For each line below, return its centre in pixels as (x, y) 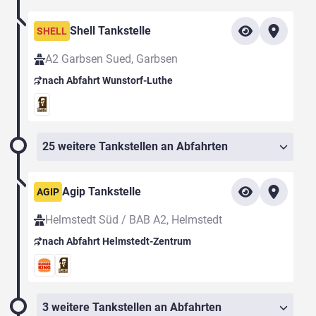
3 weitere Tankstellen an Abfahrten (132, 308)
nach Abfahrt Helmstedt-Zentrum (117, 242)
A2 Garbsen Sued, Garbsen (111, 59)
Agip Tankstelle (102, 192)
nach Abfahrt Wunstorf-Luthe (108, 81)
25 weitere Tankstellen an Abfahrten (135, 147)
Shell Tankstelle (110, 31)
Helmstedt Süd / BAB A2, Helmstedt (134, 220)
